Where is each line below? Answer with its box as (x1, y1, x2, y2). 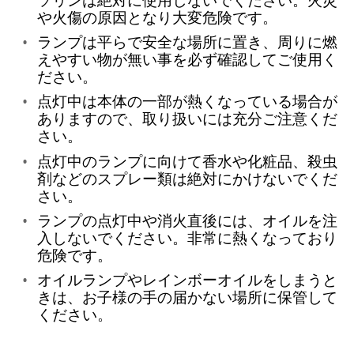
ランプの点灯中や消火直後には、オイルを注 (36, 209, 337, 230)
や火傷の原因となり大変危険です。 (36, 6, 277, 27)
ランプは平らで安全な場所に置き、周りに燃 (36, 31, 337, 51)
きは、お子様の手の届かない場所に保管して (36, 287, 337, 307)
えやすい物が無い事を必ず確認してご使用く (36, 48, 337, 69)
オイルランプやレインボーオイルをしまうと (36, 269, 337, 290)
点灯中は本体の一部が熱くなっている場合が (36, 91, 337, 111)
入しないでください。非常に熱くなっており (36, 227, 337, 247)
